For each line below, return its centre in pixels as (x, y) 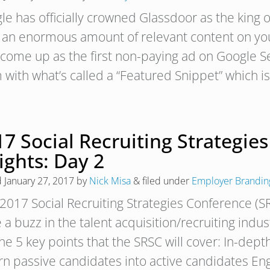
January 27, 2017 (39, 181)
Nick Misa (110, 181)
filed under (166, 181)
